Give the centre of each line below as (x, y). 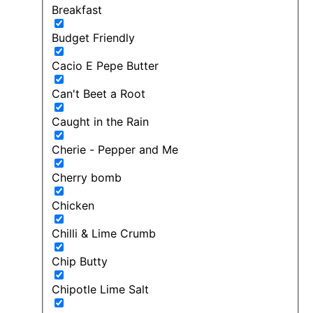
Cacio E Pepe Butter (105, 65)
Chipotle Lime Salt (100, 289)
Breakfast (77, 9)
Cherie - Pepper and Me (115, 149)
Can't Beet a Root (99, 93)
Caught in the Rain (100, 121)
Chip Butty (80, 261)
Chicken (73, 205)
